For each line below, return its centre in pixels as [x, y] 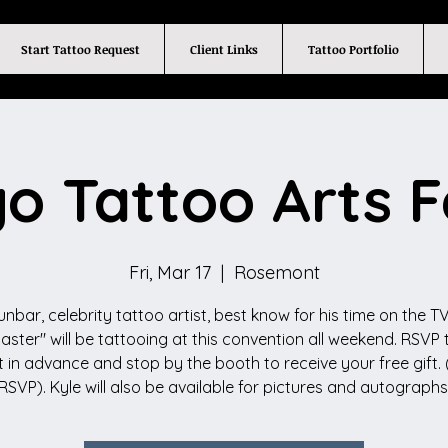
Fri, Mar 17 [169, 272]
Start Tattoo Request [80, 49]
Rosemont [276, 272]
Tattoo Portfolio [353, 49]
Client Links [223, 49]
